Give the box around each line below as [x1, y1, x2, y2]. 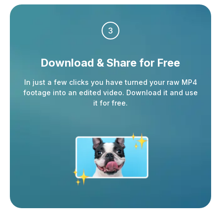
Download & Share [41, 56, 137, 70]
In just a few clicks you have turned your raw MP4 [24, 78, 197, 87]
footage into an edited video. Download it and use [23, 88, 198, 97]
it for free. [93, 99, 128, 108]
